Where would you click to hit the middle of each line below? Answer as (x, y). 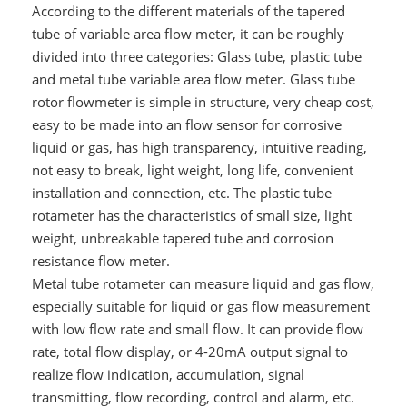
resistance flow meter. (100, 261)
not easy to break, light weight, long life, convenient (192, 170)
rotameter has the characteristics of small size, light (191, 216)
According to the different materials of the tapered (188, 11)
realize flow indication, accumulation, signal (168, 375)
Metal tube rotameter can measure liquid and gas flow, (203, 284)
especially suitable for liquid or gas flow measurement (200, 307)
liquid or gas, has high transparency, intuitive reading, (199, 148)
